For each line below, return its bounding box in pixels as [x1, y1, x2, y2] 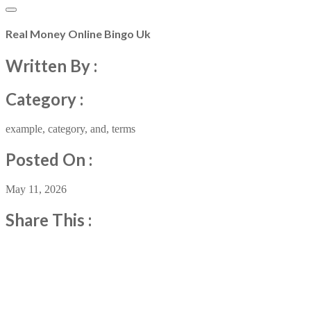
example [6, 123, 42, 135]
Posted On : [6, 149, 92, 170]
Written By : [6, 55, 97, 76]
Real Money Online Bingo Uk [6, 27, 151, 41]
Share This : [6, 210, 92, 230]
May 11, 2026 [6, 183, 67, 196]
